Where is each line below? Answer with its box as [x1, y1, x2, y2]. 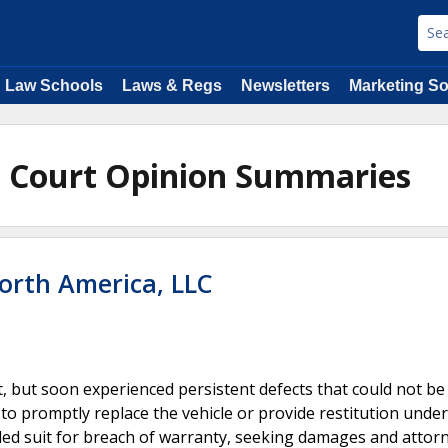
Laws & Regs [122, 77, 222, 94]
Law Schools [5, 77, 103, 94]
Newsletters [241, 77, 330, 94]
